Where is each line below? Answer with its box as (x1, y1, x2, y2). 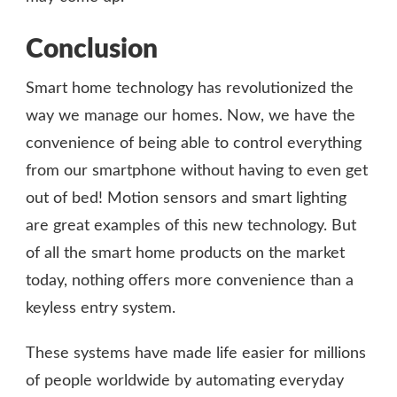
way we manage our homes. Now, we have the (26, 108, 355, 125)
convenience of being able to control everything (26, 136, 362, 152)
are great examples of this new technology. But (26, 218, 356, 235)
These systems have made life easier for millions (26, 346, 366, 362)
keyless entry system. (26, 300, 175, 317)
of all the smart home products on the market (26, 245, 345, 262)
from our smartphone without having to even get (26, 163, 368, 180)
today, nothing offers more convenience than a (26, 273, 354, 290)
